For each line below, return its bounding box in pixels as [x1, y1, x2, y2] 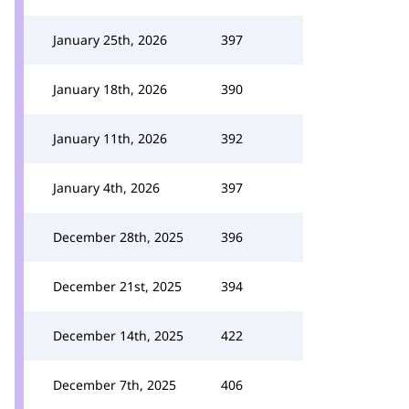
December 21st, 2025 [53, 278, 182, 295]
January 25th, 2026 [53, 31, 167, 48]
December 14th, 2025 [53, 327, 184, 344]
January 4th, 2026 [53, 179, 160, 196]
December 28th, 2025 [53, 228, 184, 246]
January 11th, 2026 [53, 130, 167, 147]
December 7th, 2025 [53, 376, 176, 393]
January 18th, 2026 [53, 80, 167, 98]
